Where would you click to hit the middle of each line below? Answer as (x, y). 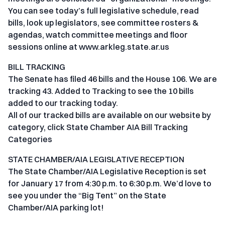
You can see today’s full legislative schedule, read (103, 11)
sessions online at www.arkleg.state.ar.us (89, 47)
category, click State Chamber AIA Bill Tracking (98, 127)
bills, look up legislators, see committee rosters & (103, 23)
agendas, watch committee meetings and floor (98, 35)
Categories (30, 139)
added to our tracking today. (63, 103)
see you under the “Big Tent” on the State (87, 196)
